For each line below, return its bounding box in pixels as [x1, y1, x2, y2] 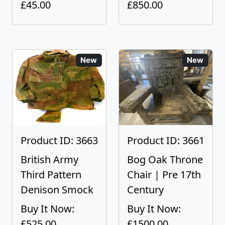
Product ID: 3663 [21, 134, 98, 147]
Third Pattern [21, 168, 81, 181]
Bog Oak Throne [127, 153, 203, 166]
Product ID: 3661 [127, 134, 204, 147]
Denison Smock [21, 183, 93, 196]
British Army [21, 153, 78, 166]
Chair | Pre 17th [127, 168, 201, 181]
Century [127, 183, 164, 196]
